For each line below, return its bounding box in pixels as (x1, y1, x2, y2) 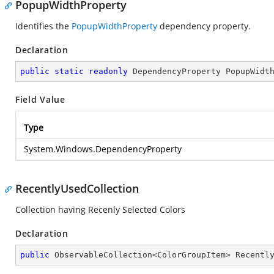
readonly (89, 67, 128, 76)
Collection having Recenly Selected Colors (15, 204, 185, 215)
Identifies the (15, 20, 72, 32)
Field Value (15, 94, 65, 105)
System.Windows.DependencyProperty (24, 143, 182, 155)
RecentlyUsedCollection (15, 181, 139, 196)
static (54, 67, 84, 76)
